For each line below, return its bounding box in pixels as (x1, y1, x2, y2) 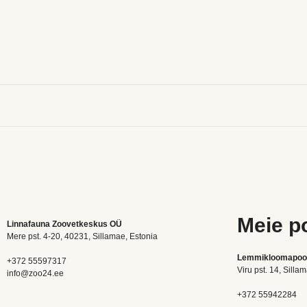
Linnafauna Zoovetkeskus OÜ (7, 219, 122, 229)
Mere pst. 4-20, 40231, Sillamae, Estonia (7, 232, 158, 241)
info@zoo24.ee (7, 269, 64, 278)
